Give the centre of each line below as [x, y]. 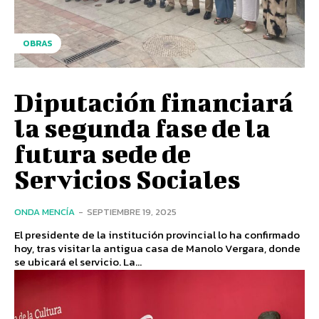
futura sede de [103, 153]
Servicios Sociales [127, 179]
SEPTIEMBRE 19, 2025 [132, 212]
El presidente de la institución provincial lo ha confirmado [157, 235]
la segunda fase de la [142, 128]
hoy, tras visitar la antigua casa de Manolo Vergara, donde [157, 249]
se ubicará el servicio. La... [78, 262]
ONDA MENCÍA [45, 212]
